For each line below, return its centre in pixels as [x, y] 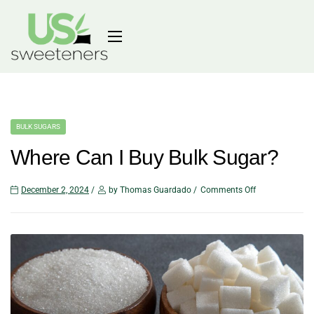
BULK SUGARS [38, 127]
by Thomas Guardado [150, 190]
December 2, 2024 [55, 190]
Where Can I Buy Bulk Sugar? [144, 158]
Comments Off [228, 190]
